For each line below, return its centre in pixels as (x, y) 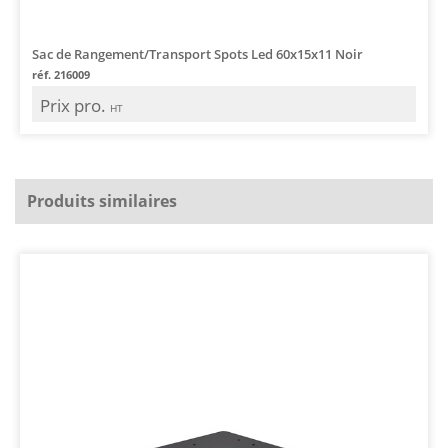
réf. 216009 (61, 74)
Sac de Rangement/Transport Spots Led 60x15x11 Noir (197, 53)
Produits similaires (102, 200)
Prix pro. (75, 105)
